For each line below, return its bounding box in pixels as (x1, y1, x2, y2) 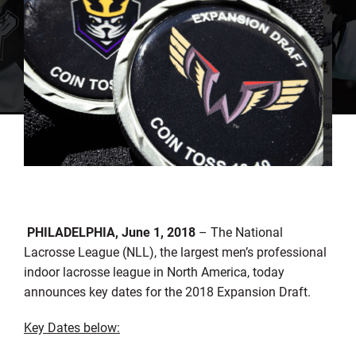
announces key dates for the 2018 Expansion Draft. (23, 282, 311, 300)
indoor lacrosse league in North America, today (23, 262, 284, 280)
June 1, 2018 (121, 222, 195, 240)
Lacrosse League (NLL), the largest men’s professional (23, 242, 327, 260)
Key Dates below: (23, 318, 120, 335)
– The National (195, 222, 283, 240)
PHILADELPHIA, (26, 222, 118, 240)
